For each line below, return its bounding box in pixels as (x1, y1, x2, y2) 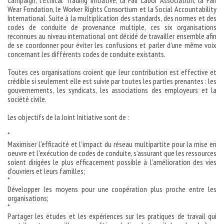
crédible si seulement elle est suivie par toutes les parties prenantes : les (7, 76, 216, 86)
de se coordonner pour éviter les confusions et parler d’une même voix (7, 40, 216, 50)
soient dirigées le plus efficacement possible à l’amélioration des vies (7, 157, 216, 167)
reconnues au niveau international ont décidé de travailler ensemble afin (7, 31, 216, 41)
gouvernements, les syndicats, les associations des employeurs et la (7, 85, 216, 95)
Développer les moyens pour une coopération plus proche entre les (7, 184, 216, 194)
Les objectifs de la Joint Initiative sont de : (7, 112, 129, 122)
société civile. (7, 94, 46, 104)
